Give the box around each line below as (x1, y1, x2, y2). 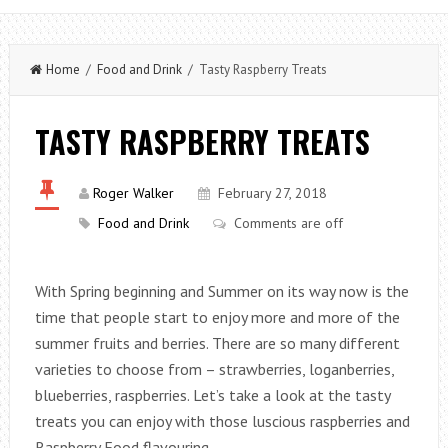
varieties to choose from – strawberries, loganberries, (34, 359, 394, 379)
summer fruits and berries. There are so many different (34, 333, 400, 353)
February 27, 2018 (217, 184, 327, 202)
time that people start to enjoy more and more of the (34, 307, 400, 327)
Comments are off (233, 214, 343, 232)
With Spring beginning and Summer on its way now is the (34, 281, 409, 301)
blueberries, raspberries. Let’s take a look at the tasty (34, 385, 390, 405)
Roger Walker (92, 184, 174, 202)
